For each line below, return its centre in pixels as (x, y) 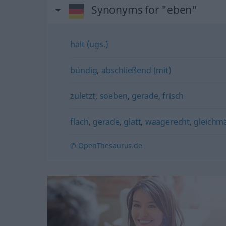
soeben (114, 96)
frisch (173, 96)
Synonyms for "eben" (144, 9)
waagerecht (167, 121)
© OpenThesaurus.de (106, 145)
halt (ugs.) (89, 44)
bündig (84, 70)
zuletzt (83, 96)
